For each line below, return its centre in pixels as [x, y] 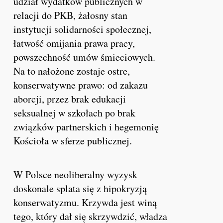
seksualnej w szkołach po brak [75, 112]
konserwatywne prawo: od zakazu [81, 85]
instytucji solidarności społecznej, [83, 29]
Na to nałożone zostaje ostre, [72, 71]
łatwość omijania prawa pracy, [74, 43]
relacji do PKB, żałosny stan [71, 15]
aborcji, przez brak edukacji [70, 99]
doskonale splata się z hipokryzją [80, 188]
